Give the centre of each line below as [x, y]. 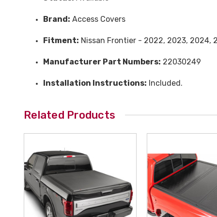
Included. [165, 83]
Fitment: [61, 40]
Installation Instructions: [95, 83]
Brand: [57, 19]
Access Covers [98, 19]
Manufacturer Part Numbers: [102, 62]
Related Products [70, 115]
